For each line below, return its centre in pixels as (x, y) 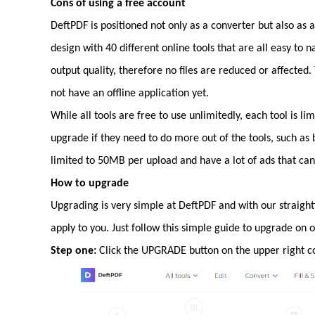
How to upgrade (90, 184)
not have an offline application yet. (130, 94)
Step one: (73, 251)
